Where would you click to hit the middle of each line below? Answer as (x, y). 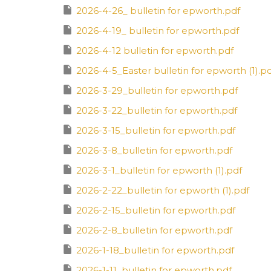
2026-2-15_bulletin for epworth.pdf (156, 210)
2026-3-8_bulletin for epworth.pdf (154, 150)
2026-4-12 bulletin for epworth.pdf (155, 50)
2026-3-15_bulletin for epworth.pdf (156, 130)
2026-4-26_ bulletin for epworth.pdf (158, 10)
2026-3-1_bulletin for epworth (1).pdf (159, 170)
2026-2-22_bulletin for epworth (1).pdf (163, 190)
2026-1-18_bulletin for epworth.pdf (155, 250)
